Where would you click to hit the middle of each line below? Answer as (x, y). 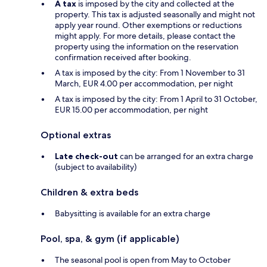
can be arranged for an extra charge (186, 156)
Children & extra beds (89, 192)
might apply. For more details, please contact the (145, 35)
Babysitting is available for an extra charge (133, 213)
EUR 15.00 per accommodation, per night (131, 109)
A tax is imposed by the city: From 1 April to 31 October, (156, 99)
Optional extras (76, 135)
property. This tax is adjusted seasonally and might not (155, 14)
